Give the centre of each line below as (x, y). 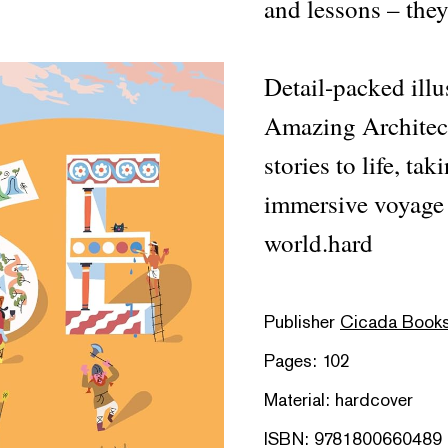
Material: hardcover (338, 399)
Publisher (302, 321)
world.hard (318, 242)
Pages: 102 (307, 360)
